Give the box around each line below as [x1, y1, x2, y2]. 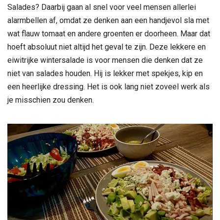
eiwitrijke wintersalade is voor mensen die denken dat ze [7, 55, 203, 65]
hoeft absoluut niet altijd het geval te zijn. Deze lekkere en [7, 42, 206, 52]
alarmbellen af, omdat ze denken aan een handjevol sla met [7, 15, 209, 25]
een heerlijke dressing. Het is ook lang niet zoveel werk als [7, 82, 210, 91]
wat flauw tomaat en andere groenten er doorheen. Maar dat [7, 28, 210, 38]
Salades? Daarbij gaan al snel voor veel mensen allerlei [7, 2, 196, 12]
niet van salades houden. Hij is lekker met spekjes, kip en [7, 68, 203, 78]
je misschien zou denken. [7, 95, 94, 105]
